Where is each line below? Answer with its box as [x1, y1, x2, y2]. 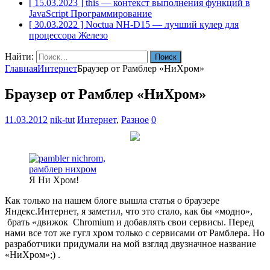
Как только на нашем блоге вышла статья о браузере [5, 195, 219, 206]
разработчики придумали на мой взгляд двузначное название [5, 238, 256, 249]
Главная [5, 63, 37, 74]
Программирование [71, 8, 152, 19]
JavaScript [29, 8, 71, 19]
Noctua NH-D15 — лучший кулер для [86, 19, 239, 30]
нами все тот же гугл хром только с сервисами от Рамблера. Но [5, 227, 265, 238]
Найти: [5, 51, 34, 61]
